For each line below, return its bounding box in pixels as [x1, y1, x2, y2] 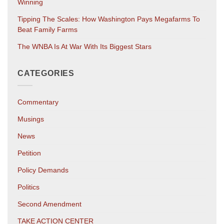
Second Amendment [17, 199, 81, 208]
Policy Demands [17, 165, 68, 174]
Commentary [17, 97, 58, 106]
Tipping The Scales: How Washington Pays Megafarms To [17, 15, 200, 23]
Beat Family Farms [17, 25, 77, 34]
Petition [17, 148, 41, 157]
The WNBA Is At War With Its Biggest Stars [17, 42, 151, 51]
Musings [17, 114, 44, 123]
